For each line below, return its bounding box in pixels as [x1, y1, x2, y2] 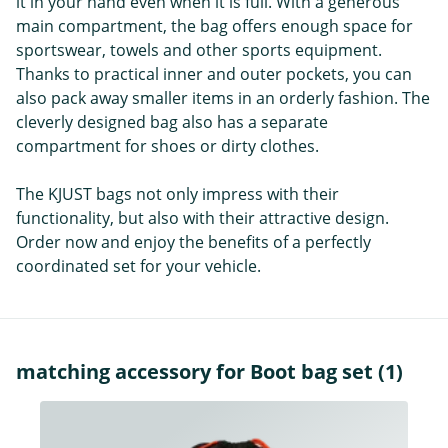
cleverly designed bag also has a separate [16, 110, 328, 133]
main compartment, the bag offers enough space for [16, 14, 413, 37]
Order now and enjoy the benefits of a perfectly [16, 230, 371, 253]
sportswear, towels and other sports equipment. [16, 38, 382, 61]
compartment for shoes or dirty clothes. [16, 134, 319, 157]
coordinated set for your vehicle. [16, 254, 261, 277]
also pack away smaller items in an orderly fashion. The [16, 86, 430, 109]
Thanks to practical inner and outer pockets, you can [16, 62, 412, 85]
